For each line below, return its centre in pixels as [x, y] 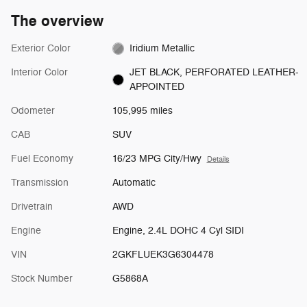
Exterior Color [41, 49]
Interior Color [39, 73]
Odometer [33, 111]
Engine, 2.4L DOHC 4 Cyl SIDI [178, 231]
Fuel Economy [42, 159]
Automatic [134, 183]
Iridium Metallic [162, 49]
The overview [57, 22]
